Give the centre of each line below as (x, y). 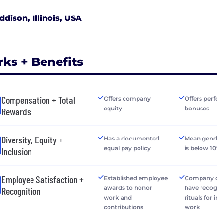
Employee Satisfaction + (43, 179)
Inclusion (17, 151)
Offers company (127, 98)
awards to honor (128, 187)
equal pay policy (127, 148)
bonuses (197, 108)
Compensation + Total (38, 100)
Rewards (16, 111)
